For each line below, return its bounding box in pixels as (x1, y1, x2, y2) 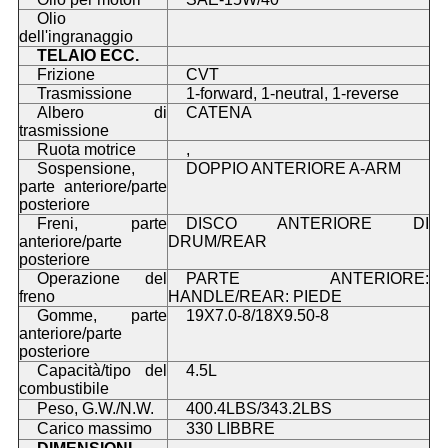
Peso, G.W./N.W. (36, 400, 154, 418)
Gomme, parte (36, 307, 167, 325)
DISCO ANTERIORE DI (185, 215, 429, 233)
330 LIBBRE (185, 420, 275, 438)
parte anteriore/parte (18, 178, 167, 196)
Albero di (36, 104, 167, 122)
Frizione (36, 66, 95, 84)
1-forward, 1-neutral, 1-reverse (185, 85, 399, 103)
